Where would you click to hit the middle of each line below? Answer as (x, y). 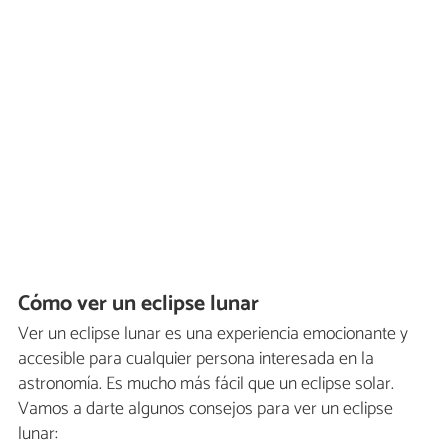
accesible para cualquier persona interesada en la (196, 359)
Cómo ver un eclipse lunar (139, 303)
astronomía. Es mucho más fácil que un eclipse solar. (206, 384)
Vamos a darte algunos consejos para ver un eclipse (205, 409)
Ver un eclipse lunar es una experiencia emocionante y (213, 334)
